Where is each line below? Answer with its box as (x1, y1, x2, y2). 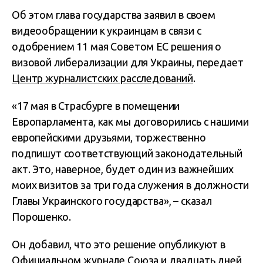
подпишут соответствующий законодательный (12, 147, 242, 159)
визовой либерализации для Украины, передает (12, 56, 244, 68)
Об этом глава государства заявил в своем (12, 9, 216, 21)
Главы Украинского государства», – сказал (12, 195, 212, 207)
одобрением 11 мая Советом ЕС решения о (12, 41, 222, 52)
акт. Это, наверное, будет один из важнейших (12, 163, 234, 175)
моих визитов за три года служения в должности (12, 179, 249, 191)
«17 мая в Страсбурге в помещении (12, 100, 180, 112)
